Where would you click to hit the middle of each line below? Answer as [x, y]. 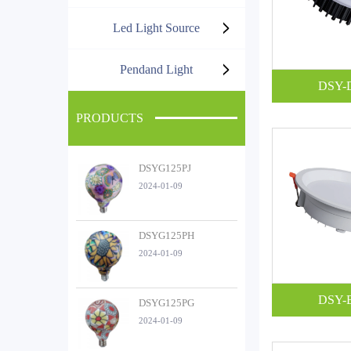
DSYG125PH [166, 235]
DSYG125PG [166, 302]
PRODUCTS [110, 118]
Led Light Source [157, 27]
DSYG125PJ [165, 168]
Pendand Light [157, 69]
